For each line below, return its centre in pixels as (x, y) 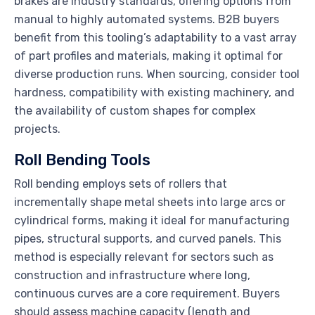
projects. (37, 129)
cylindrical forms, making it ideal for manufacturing (152, 221)
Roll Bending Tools (82, 160)
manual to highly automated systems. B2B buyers (147, 20)
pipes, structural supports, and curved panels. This (148, 239)
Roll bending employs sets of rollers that (121, 184)
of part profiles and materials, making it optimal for (148, 56)
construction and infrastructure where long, (132, 276)
